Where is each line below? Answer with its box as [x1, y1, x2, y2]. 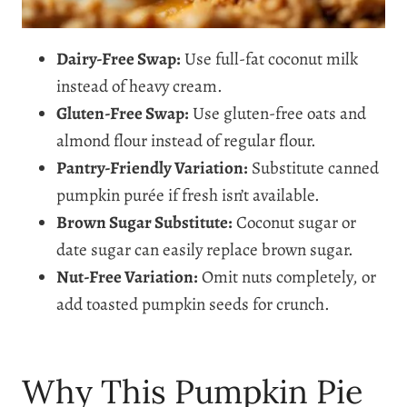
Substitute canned [248, 155, 379, 180]
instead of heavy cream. [56, 74, 223, 98]
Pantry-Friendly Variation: [56, 155, 248, 180]
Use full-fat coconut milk [181, 46, 358, 71]
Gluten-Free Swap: [56, 101, 189, 125]
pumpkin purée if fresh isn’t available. [56, 183, 320, 207]
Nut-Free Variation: [56, 264, 198, 289]
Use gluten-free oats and [189, 101, 366, 125]
